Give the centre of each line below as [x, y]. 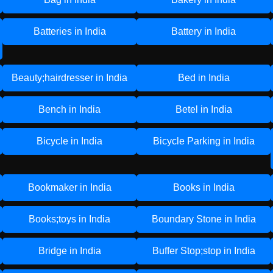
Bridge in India [69, 251]
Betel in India [204, 109]
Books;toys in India [69, 219]
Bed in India [204, 78]
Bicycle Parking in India [204, 141]
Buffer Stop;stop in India [204, 251]
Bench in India [69, 109]
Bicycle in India [69, 141]
